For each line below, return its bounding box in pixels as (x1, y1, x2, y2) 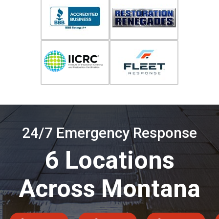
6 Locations (44, 146, 175, 175)
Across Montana (19, 174, 200, 203)
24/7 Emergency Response (22, 124, 197, 141)
